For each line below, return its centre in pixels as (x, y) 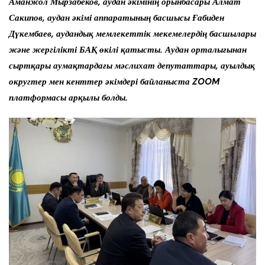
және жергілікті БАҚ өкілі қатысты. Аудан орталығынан (128, 50)
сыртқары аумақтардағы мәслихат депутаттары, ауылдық (132, 66)
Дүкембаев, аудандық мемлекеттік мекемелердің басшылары (132, 34)
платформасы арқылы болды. (68, 98)
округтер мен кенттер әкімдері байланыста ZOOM (114, 82)
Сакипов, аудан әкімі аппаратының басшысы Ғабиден (117, 18)
